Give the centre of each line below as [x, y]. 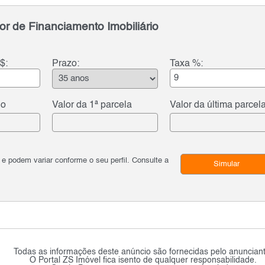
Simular [226, 164]
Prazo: [66, 64]
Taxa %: [187, 64]
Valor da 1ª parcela [92, 106]
